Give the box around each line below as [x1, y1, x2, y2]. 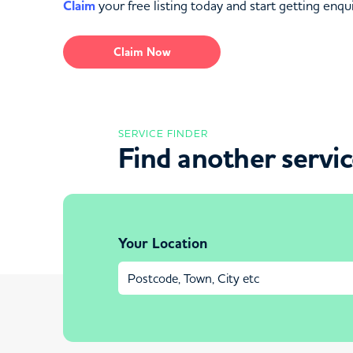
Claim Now [113, 44, 171, 60]
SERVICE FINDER [118, 127, 208, 139]
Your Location [118, 234, 207, 253]
